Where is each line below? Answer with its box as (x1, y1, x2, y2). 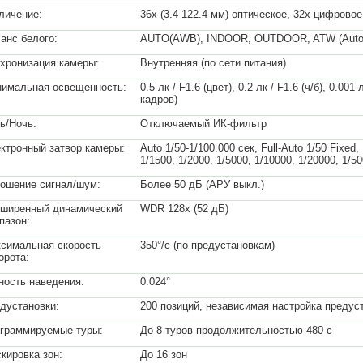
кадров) (140, 93, 177, 105)
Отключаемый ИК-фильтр (140, 117, 267, 130)
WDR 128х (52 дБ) (140, 203, 228, 215)
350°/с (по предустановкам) (140, 239, 275, 251)
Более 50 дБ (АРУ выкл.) (140, 178, 264, 190)
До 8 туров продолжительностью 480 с (140, 324, 332, 336)
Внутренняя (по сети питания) (140, 57, 286, 69)
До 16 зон (140, 348, 187, 361)
